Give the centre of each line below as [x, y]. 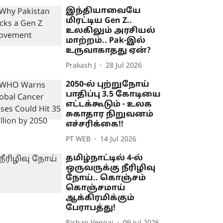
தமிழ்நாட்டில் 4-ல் [105, 159]
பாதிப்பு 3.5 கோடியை [113, 95]
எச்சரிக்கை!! [95, 125]
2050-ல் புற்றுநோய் [108, 85]
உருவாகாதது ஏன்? [109, 51]
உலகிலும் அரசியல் [111, 31]
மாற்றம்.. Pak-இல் [106, 41]
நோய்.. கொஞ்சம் [106, 178]
